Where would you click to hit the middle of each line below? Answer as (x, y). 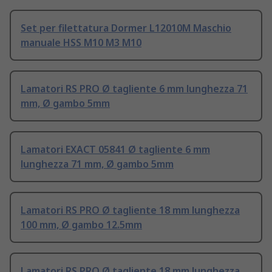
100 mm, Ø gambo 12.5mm (81, 225)
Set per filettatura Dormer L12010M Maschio (126, 28)
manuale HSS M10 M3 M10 (81, 43)
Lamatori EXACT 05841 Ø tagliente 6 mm (115, 150)
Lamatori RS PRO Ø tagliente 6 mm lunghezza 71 (134, 89)
